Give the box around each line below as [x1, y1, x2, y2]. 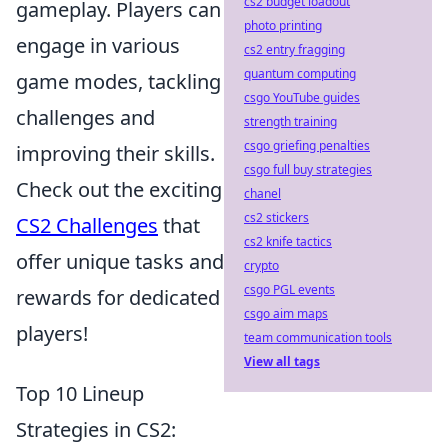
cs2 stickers [244, 209, 309, 226]
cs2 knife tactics [244, 233, 332, 250]
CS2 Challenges [16, 212, 158, 239]
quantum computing [244, 65, 356, 82]
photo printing [244, 17, 322, 34]
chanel [244, 185, 281, 202]
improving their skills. [16, 140, 215, 167]
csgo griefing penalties [244, 137, 370, 154]
